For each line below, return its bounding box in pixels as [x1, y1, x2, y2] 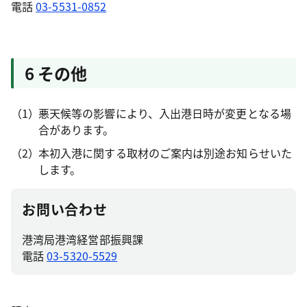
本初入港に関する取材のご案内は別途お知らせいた [38, 145, 292, 161]
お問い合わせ [22, 199, 108, 219]
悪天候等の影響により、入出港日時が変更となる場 [38, 105, 291, 121]
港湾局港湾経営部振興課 [22, 231, 143, 247]
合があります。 [38, 121, 114, 138]
